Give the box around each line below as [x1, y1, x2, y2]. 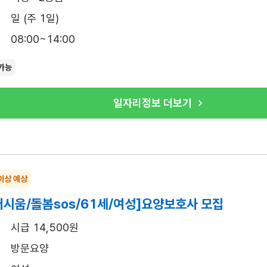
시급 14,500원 [11, 221, 79, 234]
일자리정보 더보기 [113, 97, 192, 110]
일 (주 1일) [11, 11, 59, 24]
